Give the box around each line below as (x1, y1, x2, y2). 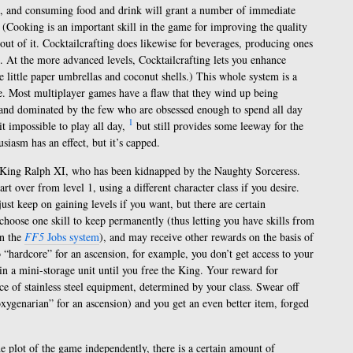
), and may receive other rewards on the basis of (99, 229, 314, 244)
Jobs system (44, 229, 99, 244)
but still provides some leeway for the (133, 118, 303, 133)
